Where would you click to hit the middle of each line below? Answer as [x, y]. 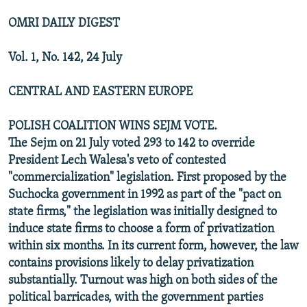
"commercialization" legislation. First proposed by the [147, 177]
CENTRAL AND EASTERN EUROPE [100, 92]
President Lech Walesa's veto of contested [117, 160]
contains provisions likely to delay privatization [131, 263]
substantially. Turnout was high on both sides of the [143, 280]
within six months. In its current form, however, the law [153, 246]
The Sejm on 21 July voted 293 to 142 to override [132, 143]
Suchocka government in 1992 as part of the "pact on [145, 195]
